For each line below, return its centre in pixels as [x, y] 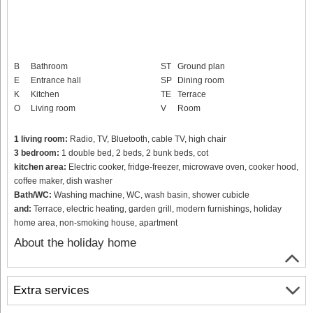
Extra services [51, 291]
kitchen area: [40, 167]
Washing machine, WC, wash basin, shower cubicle [151, 195]
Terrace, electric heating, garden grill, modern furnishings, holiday [156, 209]
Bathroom [49, 66]
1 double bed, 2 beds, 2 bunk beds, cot [134, 153]
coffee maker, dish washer [63, 181]
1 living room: [41, 139]
